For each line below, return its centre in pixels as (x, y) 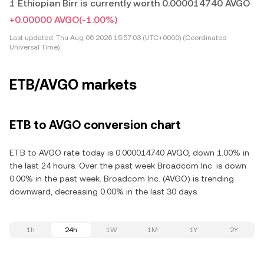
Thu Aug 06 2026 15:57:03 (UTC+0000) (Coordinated (141, 38)
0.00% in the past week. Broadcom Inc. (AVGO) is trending (122, 179)
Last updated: (32, 38)
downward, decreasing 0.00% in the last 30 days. (104, 192)
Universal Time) (34, 47)
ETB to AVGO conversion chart (95, 125)
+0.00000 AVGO (44, 20)
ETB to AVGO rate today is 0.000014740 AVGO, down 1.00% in (129, 153)
